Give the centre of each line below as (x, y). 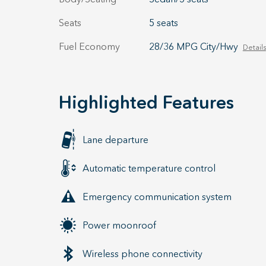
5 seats (163, 23)
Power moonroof (119, 225)
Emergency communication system (157, 197)
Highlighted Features (146, 102)
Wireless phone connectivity (142, 254)
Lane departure (115, 140)
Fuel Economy (89, 46)
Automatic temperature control (149, 168)
